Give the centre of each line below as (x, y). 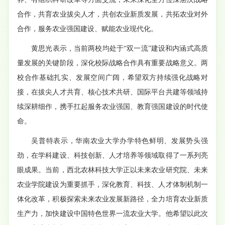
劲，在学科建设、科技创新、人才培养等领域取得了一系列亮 (113, 155)
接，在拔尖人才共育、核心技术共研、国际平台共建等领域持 (113, 92)
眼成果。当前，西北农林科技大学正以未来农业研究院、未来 (113, 170)
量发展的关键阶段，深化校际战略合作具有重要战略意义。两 (113, 63)
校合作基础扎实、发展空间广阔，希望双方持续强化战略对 (113, 78)
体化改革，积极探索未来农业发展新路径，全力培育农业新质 (113, 199)
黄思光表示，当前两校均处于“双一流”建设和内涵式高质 (120, 48)
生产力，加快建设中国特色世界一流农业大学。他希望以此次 (113, 214)
